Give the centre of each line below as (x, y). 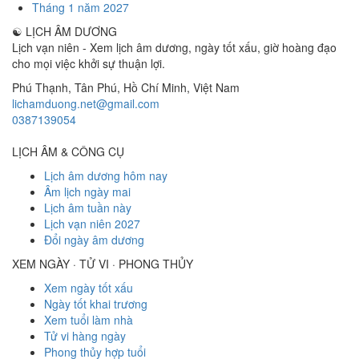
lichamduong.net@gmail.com (86, 103)
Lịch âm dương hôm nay (106, 175)
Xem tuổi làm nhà (89, 320)
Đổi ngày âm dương (94, 240)
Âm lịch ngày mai (87, 192)
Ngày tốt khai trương (96, 304)
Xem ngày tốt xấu (89, 288)
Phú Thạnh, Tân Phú (65, 87)
